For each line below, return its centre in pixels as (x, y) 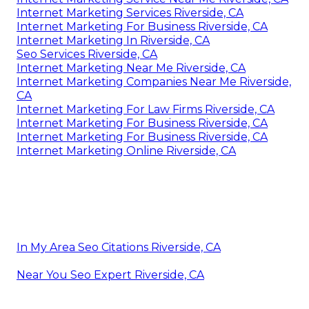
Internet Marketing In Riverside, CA (113, 40)
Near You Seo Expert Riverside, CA (110, 275)
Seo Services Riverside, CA (87, 54)
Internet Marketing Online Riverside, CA (126, 150)
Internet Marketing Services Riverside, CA (130, 12)
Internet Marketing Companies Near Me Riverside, (154, 81)
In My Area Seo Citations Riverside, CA (119, 247)
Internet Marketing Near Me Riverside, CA (131, 68)
